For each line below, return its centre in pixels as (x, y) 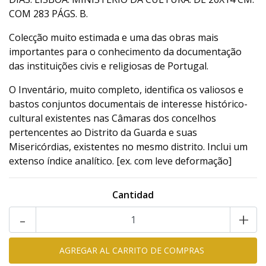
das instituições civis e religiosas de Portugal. (109, 66)
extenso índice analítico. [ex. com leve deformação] (120, 161)
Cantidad (133, 195)
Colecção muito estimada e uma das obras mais (114, 37)
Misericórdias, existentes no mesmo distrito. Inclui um (128, 147)
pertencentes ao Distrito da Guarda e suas (103, 132)
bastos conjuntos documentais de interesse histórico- (128, 104)
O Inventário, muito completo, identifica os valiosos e (126, 90)
